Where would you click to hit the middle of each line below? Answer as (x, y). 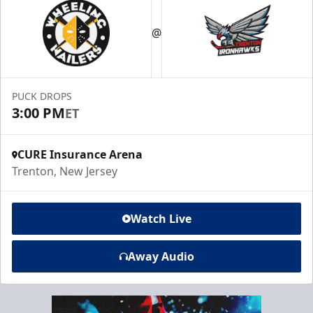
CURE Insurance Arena (80, 154)
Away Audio (161, 256)
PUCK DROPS (42, 96)
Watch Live (161, 219)
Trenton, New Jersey (65, 171)
